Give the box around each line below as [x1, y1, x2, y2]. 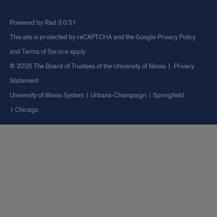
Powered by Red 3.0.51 [10, 18, 76, 27]
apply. [68, 47, 86, 56]
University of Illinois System [10, 91, 84, 99]
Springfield [153, 91, 184, 99]
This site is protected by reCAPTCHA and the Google [10, 32, 157, 41]
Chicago [15, 105, 38, 114]
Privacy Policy [157, 32, 196, 41]
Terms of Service [22, 47, 68, 56]
